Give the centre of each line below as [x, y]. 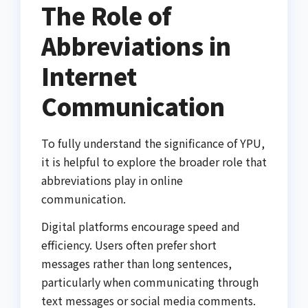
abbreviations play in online [112, 180]
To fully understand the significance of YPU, [153, 143]
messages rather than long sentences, [136, 263]
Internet [89, 76]
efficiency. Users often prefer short [129, 244]
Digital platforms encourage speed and [141, 226]
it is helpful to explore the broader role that [154, 162]
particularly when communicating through [150, 282]
